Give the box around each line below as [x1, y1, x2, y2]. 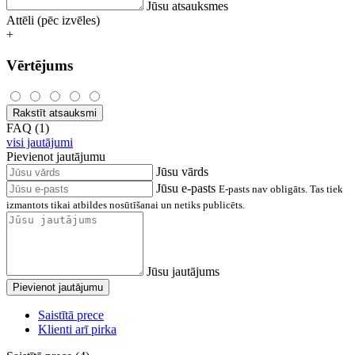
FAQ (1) [6, 121, 49, 136]
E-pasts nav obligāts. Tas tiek [219, 183, 343, 196]
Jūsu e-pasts [156, 181, 216, 196]
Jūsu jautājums [147, 265, 219, 279]
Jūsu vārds [156, 165, 208, 179]
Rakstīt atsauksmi [13, 107, 97, 120]
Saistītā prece [38, 308, 104, 323]
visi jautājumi [6, 136, 73, 150]
